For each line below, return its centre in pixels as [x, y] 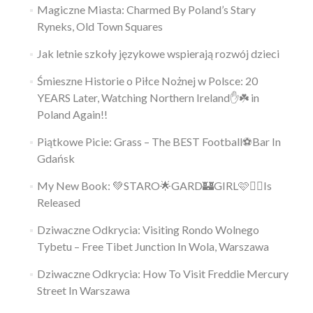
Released [58, 202]
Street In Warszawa [83, 290]
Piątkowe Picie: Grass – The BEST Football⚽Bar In [159, 141]
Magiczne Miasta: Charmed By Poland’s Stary [146, 9]
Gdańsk [56, 158]
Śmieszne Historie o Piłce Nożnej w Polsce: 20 [147, 80]
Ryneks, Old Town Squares [100, 26]
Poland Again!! [72, 114]
